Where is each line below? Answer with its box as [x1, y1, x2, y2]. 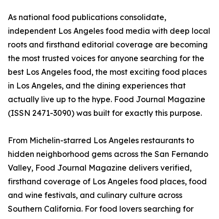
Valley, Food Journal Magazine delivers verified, [8, 163, 192, 173]
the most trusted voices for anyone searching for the [8, 53, 204, 64]
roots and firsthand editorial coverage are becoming [8, 40, 208, 50]
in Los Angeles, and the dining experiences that [8, 81, 186, 91]
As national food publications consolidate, [8, 12, 166, 22]
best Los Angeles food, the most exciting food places [8, 67, 207, 77]
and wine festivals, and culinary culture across [8, 190, 182, 200]
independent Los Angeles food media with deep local [8, 26, 210, 36]
